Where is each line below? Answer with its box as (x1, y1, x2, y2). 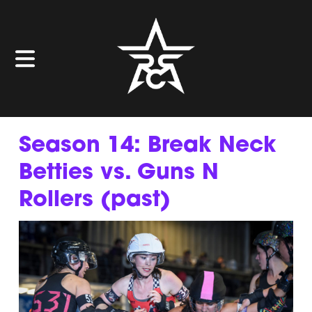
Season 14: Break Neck (18, 134, 276, 157)
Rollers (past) (18, 189, 171, 212)
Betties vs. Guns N (18, 162, 219, 185)
